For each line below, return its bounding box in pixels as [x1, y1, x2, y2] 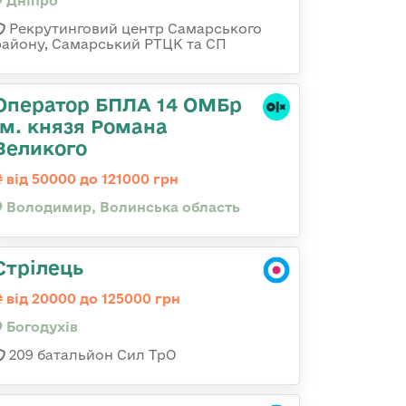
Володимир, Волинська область [3, 199, 240, 215]
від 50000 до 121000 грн [3, 171, 179, 187]
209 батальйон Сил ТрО [5, 347, 176, 362]
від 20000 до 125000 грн [3, 291, 180, 306]
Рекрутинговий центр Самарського [5, 21, 262, 36]
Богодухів [3, 319, 78, 334]
